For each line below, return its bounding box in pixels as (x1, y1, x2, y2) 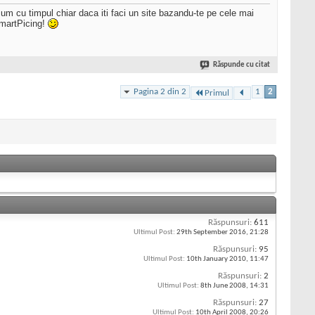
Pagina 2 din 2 (134, 86, 186, 96)
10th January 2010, (185, 255, 250, 263)
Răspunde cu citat (213, 61, 270, 70)
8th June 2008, (199, 281, 250, 290)
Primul (205, 88, 229, 98)
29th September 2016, (175, 228, 250, 236)
